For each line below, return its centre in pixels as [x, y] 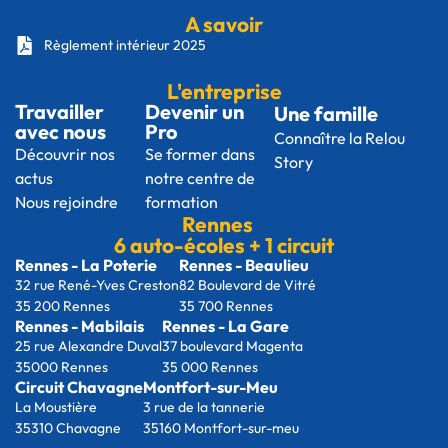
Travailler [59, 111]
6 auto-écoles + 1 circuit [224, 244]
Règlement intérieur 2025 [124, 44]
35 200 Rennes [62, 305]
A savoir [224, 23]
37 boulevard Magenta [232, 345]
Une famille [326, 113]
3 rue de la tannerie [205, 406]
